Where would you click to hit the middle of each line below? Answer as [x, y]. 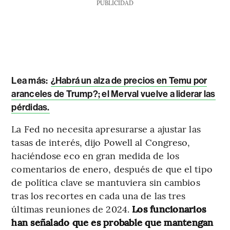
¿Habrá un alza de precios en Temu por [129, 81]
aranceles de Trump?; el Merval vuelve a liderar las [113, 94]
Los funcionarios [168, 209]
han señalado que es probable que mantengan [112, 222]
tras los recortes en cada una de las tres [99, 196]
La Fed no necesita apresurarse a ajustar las [106, 129]
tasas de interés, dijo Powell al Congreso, [101, 142]
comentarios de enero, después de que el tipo [112, 169]
